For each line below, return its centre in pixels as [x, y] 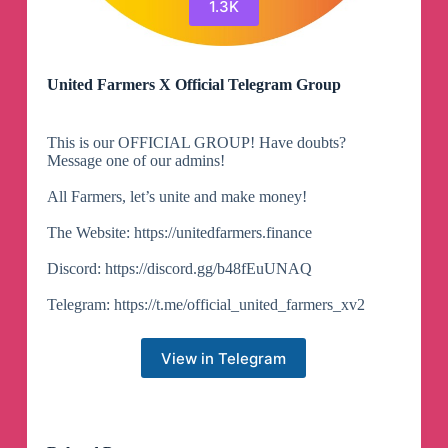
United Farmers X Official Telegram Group [193, 85]
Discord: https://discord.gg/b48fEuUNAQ [179, 269]
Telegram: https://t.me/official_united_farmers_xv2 [205, 305]
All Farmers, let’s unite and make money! [176, 197]
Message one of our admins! [135, 161]
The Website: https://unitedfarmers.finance [179, 233]
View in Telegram [224, 358]
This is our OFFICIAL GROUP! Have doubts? [196, 143]
